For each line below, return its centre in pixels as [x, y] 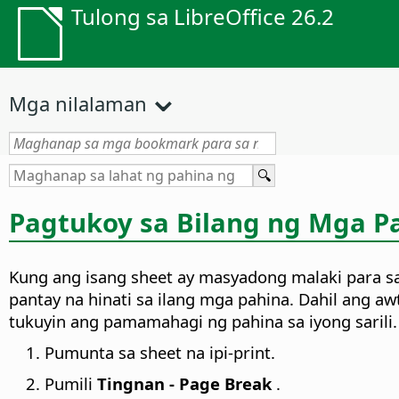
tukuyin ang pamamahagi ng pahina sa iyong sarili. [203, 322]
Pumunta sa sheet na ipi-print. [160, 353]
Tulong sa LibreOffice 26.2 [203, 16]
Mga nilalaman [78, 103]
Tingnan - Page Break [182, 384]
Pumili [69, 384]
